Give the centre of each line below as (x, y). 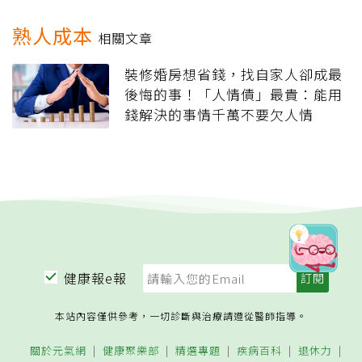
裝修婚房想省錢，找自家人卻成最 (234, 74)
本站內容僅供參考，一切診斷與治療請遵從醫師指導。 (181, 316)
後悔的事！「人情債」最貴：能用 (234, 95)
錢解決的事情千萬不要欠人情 (219, 115)
